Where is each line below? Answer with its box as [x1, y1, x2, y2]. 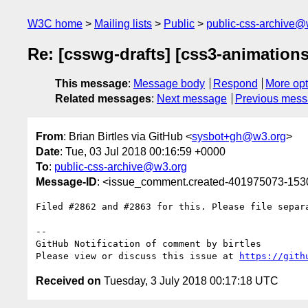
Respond [212, 78, 258, 90]
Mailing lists [94, 18, 152, 30]
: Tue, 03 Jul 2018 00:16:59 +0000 [60, 145, 225, 157]
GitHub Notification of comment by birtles [36, 238, 261, 249]
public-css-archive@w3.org [54, 160, 187, 173]
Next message [157, 93, 227, 105]
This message [55, 78, 128, 90]
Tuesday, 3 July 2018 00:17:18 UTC [101, 274, 278, 287]
